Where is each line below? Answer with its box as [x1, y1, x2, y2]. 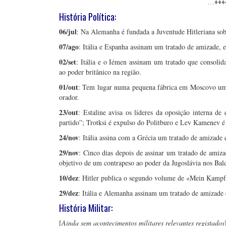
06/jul [59, 26, 77, 37]
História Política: [59, 10, 116, 23]
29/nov [59, 147, 79, 158]
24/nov [59, 132, 79, 143]
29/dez [59, 188, 78, 198]
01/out [59, 82, 78, 92]
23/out [59, 107, 78, 118]
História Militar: [59, 201, 112, 214]
